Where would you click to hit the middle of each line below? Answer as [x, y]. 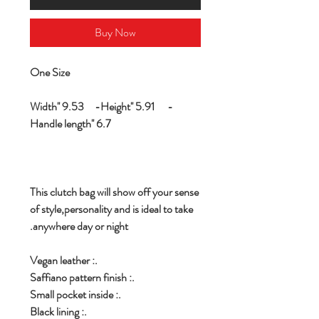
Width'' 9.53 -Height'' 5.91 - [101, 107]
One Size [50, 73]
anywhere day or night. [80, 226]
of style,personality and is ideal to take [111, 209]
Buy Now [115, 33]
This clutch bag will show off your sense [114, 192]
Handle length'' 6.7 [70, 124]
